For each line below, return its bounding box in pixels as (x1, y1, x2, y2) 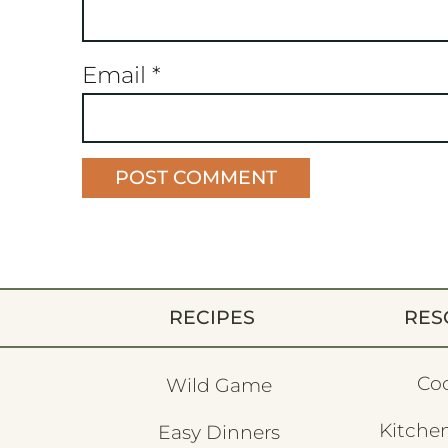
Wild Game (166, 373, 273, 397)
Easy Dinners (158, 420, 281, 444)
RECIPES (168, 305, 255, 329)
